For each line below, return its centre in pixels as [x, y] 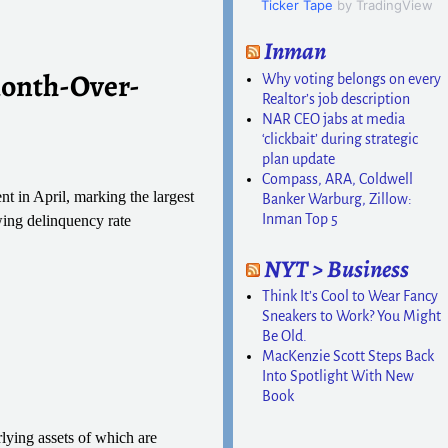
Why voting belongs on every [352, 78]
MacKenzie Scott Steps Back [348, 356]
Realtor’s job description [336, 98]
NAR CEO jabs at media [334, 118]
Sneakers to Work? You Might [352, 316]
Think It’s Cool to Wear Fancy [350, 296]
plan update [299, 158]
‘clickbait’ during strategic [340, 138]
